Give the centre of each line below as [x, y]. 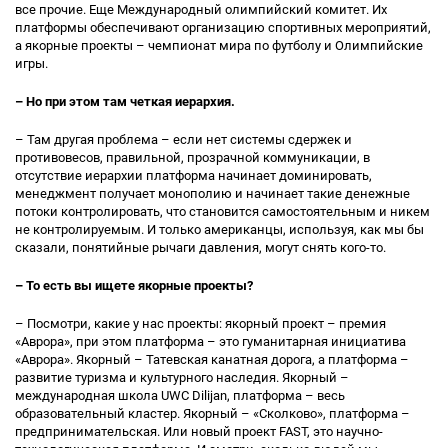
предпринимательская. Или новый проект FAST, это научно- [199, 431]
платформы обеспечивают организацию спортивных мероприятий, [223, 27]
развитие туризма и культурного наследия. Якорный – [182, 377]
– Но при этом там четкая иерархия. [125, 101]
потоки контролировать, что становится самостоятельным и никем [222, 211]
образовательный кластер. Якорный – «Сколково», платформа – [212, 413]
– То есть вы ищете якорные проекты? [134, 285]
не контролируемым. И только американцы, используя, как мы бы [219, 229]
